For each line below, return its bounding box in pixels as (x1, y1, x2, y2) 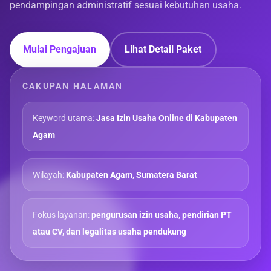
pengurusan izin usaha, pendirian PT (91, 210, 232, 220)
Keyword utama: (33, 113, 96, 123)
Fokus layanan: (33, 210, 91, 220)
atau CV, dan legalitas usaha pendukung (33, 227, 186, 237)
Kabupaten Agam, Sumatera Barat (66, 170, 197, 180)
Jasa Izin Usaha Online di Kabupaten (96, 113, 237, 123)
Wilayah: (33, 170, 66, 180)
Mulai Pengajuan (23, 43, 97, 55)
